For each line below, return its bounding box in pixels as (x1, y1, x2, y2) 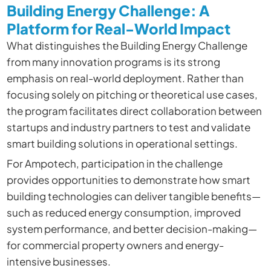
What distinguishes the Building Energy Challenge (6, 39, 247, 53)
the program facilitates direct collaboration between (6, 104, 262, 118)
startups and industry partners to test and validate (6, 120, 250, 134)
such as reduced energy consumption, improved (6, 205, 241, 219)
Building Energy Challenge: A (6, 1, 210, 20)
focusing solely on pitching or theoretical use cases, (6, 88, 258, 102)
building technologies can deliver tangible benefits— (6, 189, 261, 203)
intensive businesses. (6, 254, 111, 268)
